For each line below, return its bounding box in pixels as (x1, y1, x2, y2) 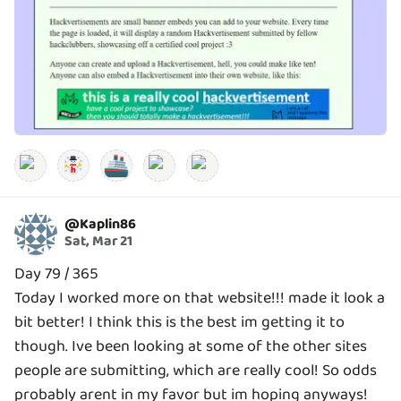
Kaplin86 (80, 213, 136, 236)
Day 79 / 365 (14, 260, 98, 286)
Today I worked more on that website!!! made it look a (14, 285, 385, 311)
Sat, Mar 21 (64, 230, 132, 253)
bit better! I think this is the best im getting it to (14, 309, 345, 335)
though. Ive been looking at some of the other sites (14, 333, 367, 359)
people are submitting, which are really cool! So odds (14, 357, 377, 383)
